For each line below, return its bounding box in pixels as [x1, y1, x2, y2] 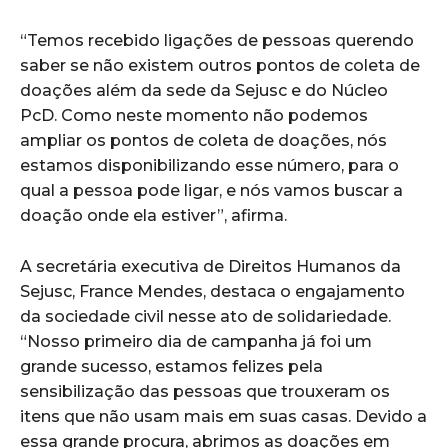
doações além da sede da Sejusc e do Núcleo [20, 80, 388, 100]
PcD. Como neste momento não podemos [20, 105, 368, 125]
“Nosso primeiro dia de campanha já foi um [20, 331, 372, 351]
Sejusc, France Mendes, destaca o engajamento [20, 281, 405, 301]
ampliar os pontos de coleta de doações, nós [20, 130, 387, 150]
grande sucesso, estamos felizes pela [20, 356, 323, 376]
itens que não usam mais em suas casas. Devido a [20, 406, 427, 426]
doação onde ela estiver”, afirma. [20, 205, 287, 225]
